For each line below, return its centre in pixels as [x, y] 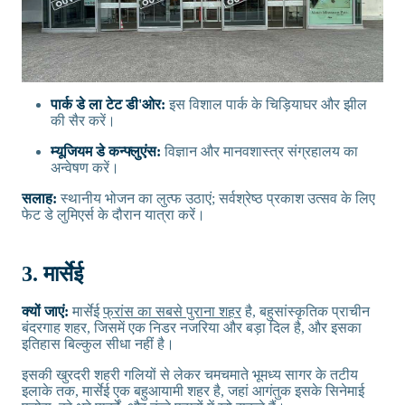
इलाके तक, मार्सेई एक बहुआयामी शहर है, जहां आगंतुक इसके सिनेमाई [193, 391]
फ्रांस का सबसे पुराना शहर [172, 311]
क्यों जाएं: [45, 311]
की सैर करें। [83, 120]
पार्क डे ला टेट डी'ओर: [110, 104]
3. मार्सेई [52, 273]
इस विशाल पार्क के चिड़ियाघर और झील [268, 104]
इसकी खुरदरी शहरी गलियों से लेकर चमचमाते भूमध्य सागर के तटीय [190, 374]
